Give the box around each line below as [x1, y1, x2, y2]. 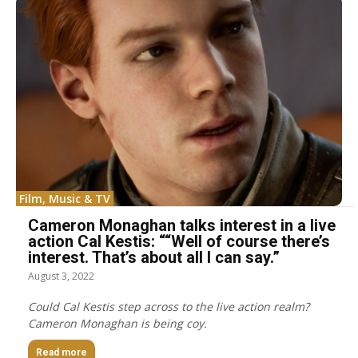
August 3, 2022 [28, 268, 94, 283]
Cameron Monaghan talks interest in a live [28, 215, 336, 235]
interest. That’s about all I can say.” [28, 247, 280, 267]
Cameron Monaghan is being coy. [28, 315, 207, 331]
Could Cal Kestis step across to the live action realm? [28, 298, 309, 314]
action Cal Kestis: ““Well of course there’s [28, 231, 330, 251]
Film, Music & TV [19, 190, 110, 206]
